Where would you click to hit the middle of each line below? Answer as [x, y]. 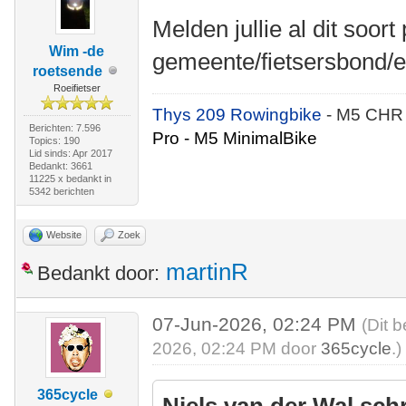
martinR [207, 271]
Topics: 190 [54, 140]
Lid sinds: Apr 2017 [70, 153]
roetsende [68, 71]
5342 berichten [61, 191]
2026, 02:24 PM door [237, 348]
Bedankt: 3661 [60, 165]
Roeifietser [77, 87]
